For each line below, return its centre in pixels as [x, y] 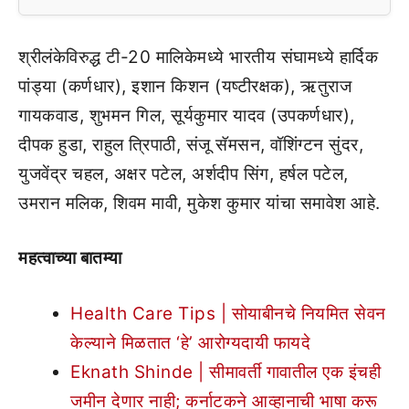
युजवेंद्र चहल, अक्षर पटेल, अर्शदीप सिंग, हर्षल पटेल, [184, 173]
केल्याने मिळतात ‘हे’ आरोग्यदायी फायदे [190, 342]
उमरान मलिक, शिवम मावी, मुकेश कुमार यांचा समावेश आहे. [199, 203]
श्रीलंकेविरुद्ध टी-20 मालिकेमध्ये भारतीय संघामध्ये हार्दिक [198, 57]
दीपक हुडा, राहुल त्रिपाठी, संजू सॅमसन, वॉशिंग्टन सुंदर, [191, 144]
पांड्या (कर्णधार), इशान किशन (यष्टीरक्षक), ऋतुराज [185, 86]
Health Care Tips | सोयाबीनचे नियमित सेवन [228, 313]
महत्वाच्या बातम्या [70, 258]
